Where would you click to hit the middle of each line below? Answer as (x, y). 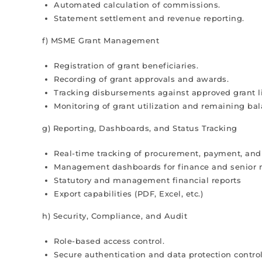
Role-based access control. (109, 241)
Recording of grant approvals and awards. (141, 79)
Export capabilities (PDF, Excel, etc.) (128, 194)
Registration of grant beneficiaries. (126, 65)
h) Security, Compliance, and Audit (115, 216)
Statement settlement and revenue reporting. (149, 18)
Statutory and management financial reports (147, 180)
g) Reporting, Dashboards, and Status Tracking (140, 128)
